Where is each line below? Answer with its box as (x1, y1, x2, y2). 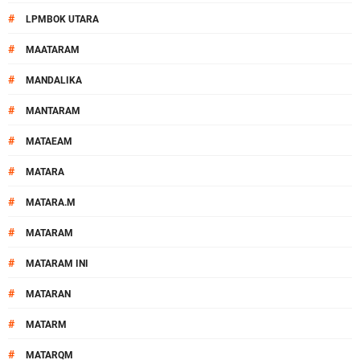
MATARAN (26, 288, 71, 300)
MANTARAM (26, 105, 80, 117)
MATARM (26, 319, 67, 330)
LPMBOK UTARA (26, 14, 99, 25)
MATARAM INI (26, 258, 88, 269)
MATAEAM (26, 136, 72, 147)
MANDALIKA (26, 75, 82, 86)
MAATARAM (26, 44, 80, 55)
